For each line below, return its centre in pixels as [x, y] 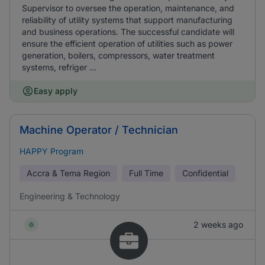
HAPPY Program [51, 151]
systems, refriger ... [59, 67]
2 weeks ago [218, 224]
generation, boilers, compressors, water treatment [118, 55]
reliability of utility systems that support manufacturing [127, 20]
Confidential [205, 173]
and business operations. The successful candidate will [128, 32]
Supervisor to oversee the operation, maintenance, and [128, 8]
